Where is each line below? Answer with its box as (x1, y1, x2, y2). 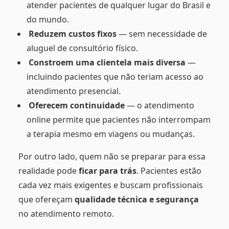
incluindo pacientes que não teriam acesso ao (27, 71, 203, 82)
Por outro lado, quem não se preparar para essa (18, 150, 205, 162)
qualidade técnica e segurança (75, 193, 199, 205)
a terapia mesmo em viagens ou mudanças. (27, 128, 195, 140)
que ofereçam (18, 193, 75, 205)
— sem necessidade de (117, 28, 207, 39)
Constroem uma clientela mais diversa (29, 56, 186, 68)
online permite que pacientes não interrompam (27, 113, 211, 125)
